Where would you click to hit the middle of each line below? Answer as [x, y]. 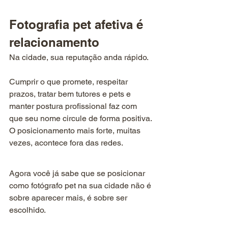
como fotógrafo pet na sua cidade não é [81, 186]
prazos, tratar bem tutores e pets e [71, 94]
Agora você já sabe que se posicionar [78, 174]
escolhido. [27, 210]
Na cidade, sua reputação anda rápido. [79, 58]
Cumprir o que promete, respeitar [69, 82]
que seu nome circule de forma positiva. [81, 119]
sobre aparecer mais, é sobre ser [69, 198]
